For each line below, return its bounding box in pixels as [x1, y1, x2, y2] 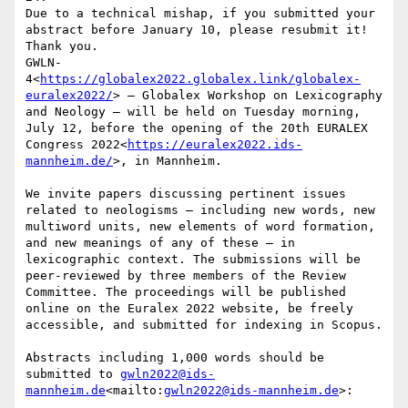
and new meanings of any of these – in [25, 236, 295, 250]
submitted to [25, 367, 120, 382]
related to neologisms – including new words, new [25, 203, 375, 218]
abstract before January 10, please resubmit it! [25, 23, 368, 37]
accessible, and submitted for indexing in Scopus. [25, 318, 382, 332]
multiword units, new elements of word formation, [25, 219, 375, 234]
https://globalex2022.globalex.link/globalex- [40, 72, 361, 87]
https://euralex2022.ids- [127, 138, 302, 152]
